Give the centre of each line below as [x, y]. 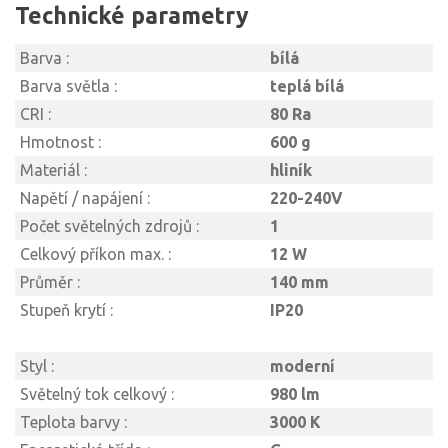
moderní [302, 366]
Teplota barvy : [73, 422]
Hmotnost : [60, 142]
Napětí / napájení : [85, 198]
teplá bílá [307, 86]
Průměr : [50, 282]
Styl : [37, 366]
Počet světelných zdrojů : [109, 226]
